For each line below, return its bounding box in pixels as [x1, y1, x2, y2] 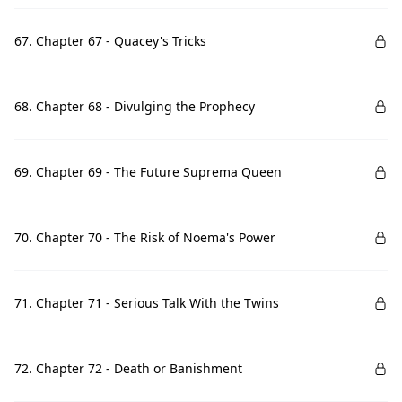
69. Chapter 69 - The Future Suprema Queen [14, 163, 282, 180]
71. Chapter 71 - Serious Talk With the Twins [14, 294, 279, 311]
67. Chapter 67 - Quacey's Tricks [14, 32, 206, 49]
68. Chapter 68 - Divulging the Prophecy [14, 98, 255, 115]
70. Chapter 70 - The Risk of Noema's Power [14, 229, 275, 246]
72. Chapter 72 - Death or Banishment [14, 360, 242, 377]
